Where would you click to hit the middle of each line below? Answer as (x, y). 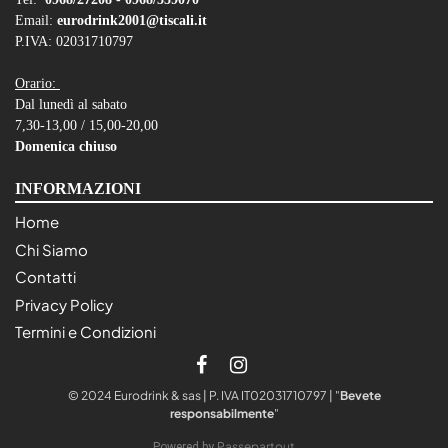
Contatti (45, 277)
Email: (36, 20)
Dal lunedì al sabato (71, 104)
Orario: (37, 83)
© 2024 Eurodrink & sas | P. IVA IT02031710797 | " (203, 396)
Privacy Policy (64, 304)
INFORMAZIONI (78, 188)
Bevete (360, 396)
